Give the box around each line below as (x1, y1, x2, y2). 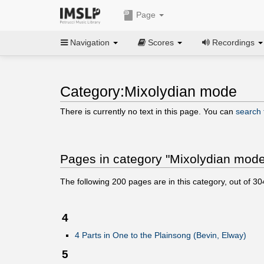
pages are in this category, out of (126, 176, 253, 186)
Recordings (210, 37, 257, 47)
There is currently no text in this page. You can (60, 106, 236, 116)
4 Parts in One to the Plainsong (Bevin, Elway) (74, 230, 246, 240)
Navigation (68, 37, 112, 47)
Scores (146, 37, 176, 47)
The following (60, 176, 112, 186)
